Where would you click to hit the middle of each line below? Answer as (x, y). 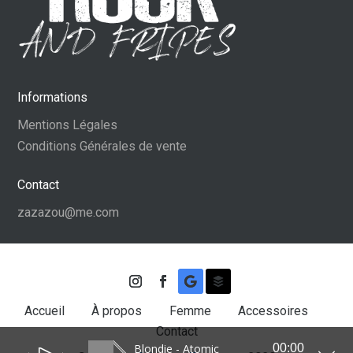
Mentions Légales (68, 125)
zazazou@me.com (69, 213)
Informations (53, 98)
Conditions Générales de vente (102, 147)
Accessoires (273, 311)
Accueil (46, 311)
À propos (119, 311)
